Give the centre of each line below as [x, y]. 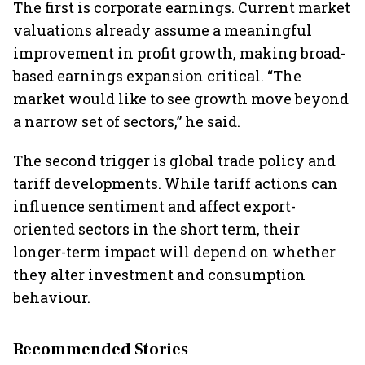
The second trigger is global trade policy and [174, 161]
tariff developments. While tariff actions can [176, 183]
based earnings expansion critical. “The [157, 76]
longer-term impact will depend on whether [174, 252]
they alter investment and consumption [159, 275]
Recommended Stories [101, 350]
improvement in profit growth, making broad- [179, 53]
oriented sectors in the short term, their [156, 229]
